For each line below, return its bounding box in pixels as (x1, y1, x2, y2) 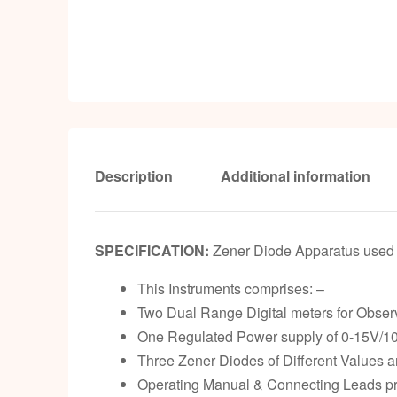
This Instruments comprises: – (137, 277, 324, 299)
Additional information (221, 165, 370, 186)
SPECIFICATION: (95, 239, 209, 261)
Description (95, 165, 173, 186)
